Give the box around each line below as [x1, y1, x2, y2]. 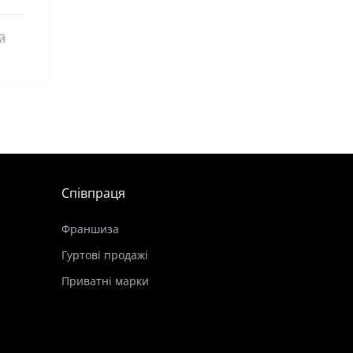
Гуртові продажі [61, 247, 149, 263]
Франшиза [61, 221, 120, 237]
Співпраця [61, 184, 126, 203]
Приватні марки [61, 273, 150, 289]
